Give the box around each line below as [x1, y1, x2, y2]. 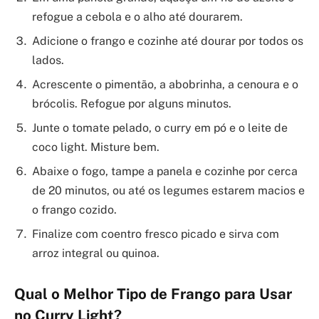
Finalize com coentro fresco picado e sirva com [32, 227, 279, 241]
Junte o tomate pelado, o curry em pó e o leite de [32, 121, 288, 135]
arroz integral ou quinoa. [32, 246, 159, 261]
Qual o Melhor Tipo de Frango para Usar [14, 285, 292, 303]
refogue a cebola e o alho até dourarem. [32, 10, 243, 24]
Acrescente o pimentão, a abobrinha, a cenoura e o [32, 78, 298, 92]
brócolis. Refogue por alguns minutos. [32, 97, 231, 111]
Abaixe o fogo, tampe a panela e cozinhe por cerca [32, 164, 298, 179]
